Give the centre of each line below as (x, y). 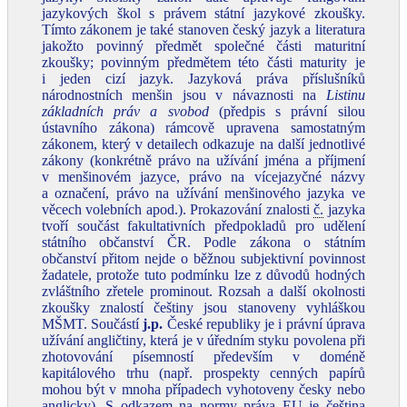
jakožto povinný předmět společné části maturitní (203, 46)
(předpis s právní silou (287, 111)
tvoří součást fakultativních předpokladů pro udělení (203, 226)
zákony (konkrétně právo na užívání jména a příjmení (203, 160)
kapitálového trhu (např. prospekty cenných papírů (203, 373)
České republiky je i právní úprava (264, 324)
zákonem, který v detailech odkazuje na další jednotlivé (203, 144)
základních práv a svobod (125, 111)
